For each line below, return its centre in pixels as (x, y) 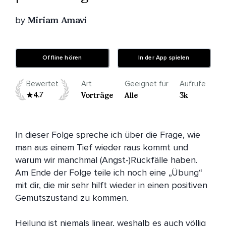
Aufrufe (193, 84)
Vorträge (97, 96)
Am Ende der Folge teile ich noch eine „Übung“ (109, 173)
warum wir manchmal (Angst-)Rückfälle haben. (106, 160)
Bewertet (42, 84)
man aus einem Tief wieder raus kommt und (102, 148)
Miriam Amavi (57, 20)
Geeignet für (146, 84)
